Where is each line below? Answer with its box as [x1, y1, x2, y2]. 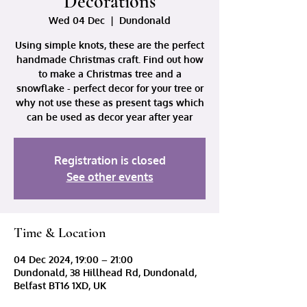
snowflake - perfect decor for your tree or [16, 82, 204, 94]
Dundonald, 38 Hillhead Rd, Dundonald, [14, 266, 197, 278]
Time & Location [14, 224, 106, 241]
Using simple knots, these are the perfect [15, 38, 204, 51]
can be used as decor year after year [27, 110, 193, 123]
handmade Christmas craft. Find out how [16, 53, 204, 65]
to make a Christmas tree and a [38, 67, 182, 79]
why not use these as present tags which [15, 96, 204, 108]
